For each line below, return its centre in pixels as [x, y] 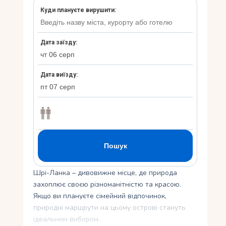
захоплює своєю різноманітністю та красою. [107, 185]
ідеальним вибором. [67, 219]
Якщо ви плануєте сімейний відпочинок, [100, 196]
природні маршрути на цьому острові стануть [110, 208]
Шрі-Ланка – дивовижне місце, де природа [105, 173]
